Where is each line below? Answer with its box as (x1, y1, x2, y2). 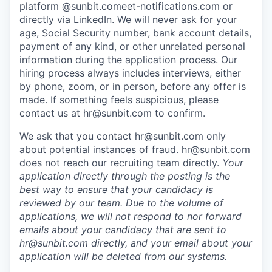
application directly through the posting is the (19, 169, 230, 182)
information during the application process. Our (19, 53, 237, 66)
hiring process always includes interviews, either (19, 66, 241, 79)
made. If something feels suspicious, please (19, 93, 219, 106)
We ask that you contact (19, 129, 135, 142)
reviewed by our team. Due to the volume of (19, 196, 223, 209)
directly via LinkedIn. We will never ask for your (19, 13, 237, 25)
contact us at (19, 106, 83, 119)
